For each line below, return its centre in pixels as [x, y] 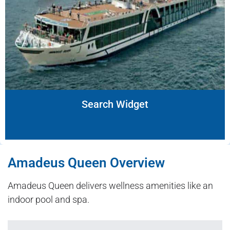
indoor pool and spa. [49, 200]
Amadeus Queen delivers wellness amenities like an [110, 186]
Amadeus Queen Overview [86, 163]
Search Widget [115, 104]
